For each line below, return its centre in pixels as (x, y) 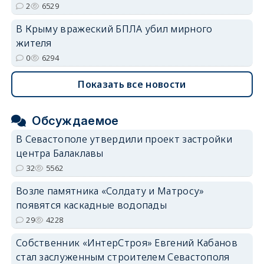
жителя (34, 43)
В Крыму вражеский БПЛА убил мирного (114, 29)
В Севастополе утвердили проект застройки (124, 139)
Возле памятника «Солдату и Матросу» (110, 191)
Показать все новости (132, 84)
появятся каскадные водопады (91, 205)
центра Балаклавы (60, 153)
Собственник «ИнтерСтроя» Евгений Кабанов (126, 242)
